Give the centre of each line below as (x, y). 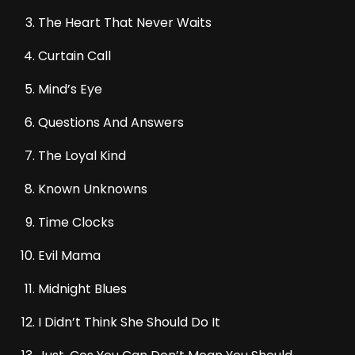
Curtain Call (74, 56)
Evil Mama (69, 256)
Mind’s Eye (70, 90)
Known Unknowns (93, 189)
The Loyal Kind (82, 156)
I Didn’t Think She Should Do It (129, 323)
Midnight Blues (82, 289)
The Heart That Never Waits (125, 23)
